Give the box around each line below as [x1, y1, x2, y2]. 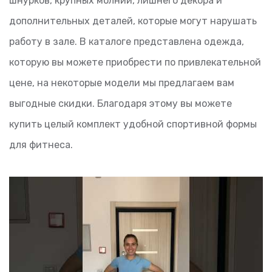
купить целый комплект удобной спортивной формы [9, 118, 257, 130]
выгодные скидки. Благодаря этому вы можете [9, 98, 232, 109]
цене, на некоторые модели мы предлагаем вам [9, 77, 234, 89]
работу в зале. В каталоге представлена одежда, [9, 36, 244, 47]
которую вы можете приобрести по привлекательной [9, 56, 261, 68]
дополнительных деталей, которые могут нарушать [9, 15, 257, 27]
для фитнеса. [9, 139, 73, 151]
